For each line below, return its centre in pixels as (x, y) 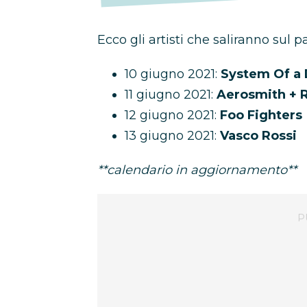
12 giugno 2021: (172, 115)
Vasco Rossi (258, 136)
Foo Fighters (261, 115)
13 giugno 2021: (172, 136)
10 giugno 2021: (173, 74)
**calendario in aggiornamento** (197, 170)
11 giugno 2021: (171, 95)
